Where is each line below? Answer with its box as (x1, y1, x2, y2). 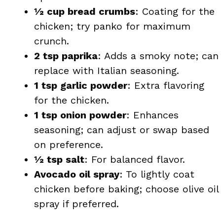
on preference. (34, 138, 103, 150)
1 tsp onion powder (34, 109, 126, 121)
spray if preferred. (34, 197, 119, 210)
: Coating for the (135, 5, 215, 17)
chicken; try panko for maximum (34, 20, 190, 32)
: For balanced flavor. (84, 153, 185, 165)
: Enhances (126, 109, 179, 121)
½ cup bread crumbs (34, 5, 135, 17)
